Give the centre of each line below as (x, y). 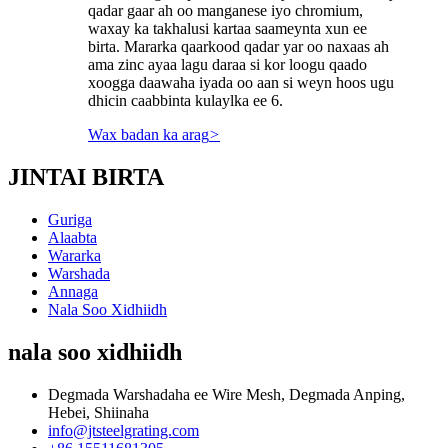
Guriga (70, 219)
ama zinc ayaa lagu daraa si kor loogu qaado (227, 64)
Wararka (74, 255)
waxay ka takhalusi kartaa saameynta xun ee (227, 28)
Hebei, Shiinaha (98, 412)
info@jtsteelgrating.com (123, 430)
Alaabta (72, 237)
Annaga (73, 291)
